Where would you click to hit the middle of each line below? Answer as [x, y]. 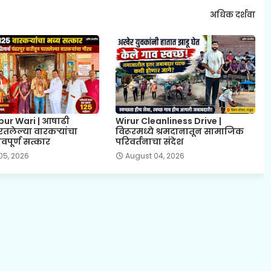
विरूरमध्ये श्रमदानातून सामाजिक [179, 131]
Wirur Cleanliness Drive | [168, 121]
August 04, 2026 [155, 155]
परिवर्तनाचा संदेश [149, 141]
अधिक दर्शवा [232, 15]
